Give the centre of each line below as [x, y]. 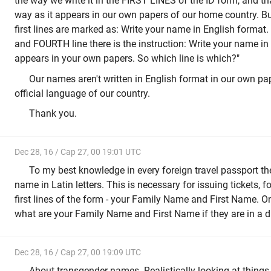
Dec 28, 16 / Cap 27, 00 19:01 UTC [78, 152]
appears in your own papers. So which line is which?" [127, 59]
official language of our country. [82, 93]
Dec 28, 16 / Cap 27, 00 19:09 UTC [78, 252]
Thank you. [53, 114]
